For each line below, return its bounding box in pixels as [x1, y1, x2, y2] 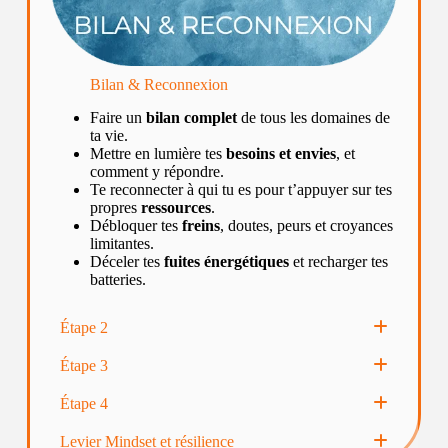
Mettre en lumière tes [89, 144, 226, 162]
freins [181, 216, 220, 234]
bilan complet [145, 108, 237, 126]
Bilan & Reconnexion [89, 76, 228, 93]
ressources [140, 198, 211, 216]
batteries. [89, 270, 146, 288]
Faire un [89, 108, 146, 126]
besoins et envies [225, 144, 336, 162]
